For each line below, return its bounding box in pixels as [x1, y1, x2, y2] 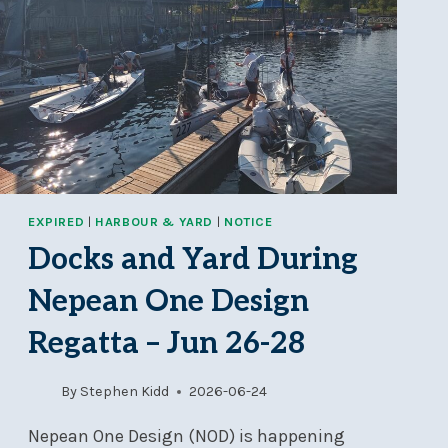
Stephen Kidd [80, 383, 170, 401]
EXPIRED [27, 214, 85, 230]
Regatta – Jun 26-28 [27, 325, 305, 362]
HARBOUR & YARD [95, 214, 214, 230]
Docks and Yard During [27, 241, 358, 278]
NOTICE [223, 214, 273, 230]
